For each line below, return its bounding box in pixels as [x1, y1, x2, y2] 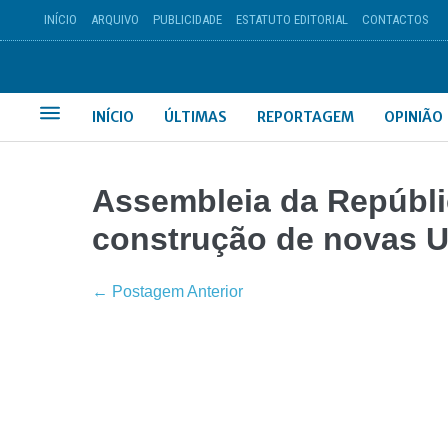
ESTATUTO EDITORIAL [235, 12, 348, 27]
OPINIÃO [384, 108, 444, 126]
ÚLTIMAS [164, 108, 228, 126]
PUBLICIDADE [152, 12, 222, 27]
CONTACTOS [361, 12, 429, 27]
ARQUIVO [90, 12, 139, 27]
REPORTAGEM [257, 108, 355, 126]
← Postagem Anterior [92, 283, 243, 300]
